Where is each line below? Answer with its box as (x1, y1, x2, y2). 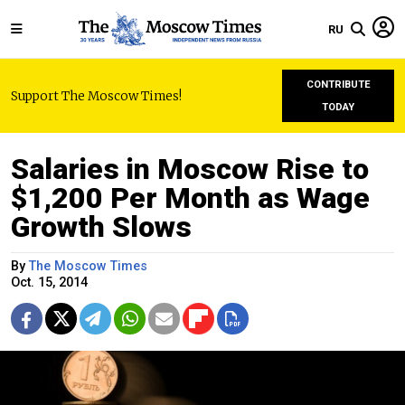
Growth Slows (11, 210, 192, 244)
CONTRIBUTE (306, 79, 371, 90)
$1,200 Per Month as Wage (11, 181, 370, 215)
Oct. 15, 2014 (11, 275, 88, 290)
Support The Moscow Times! (11, 88, 182, 104)
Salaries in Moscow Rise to (11, 152, 369, 186)
